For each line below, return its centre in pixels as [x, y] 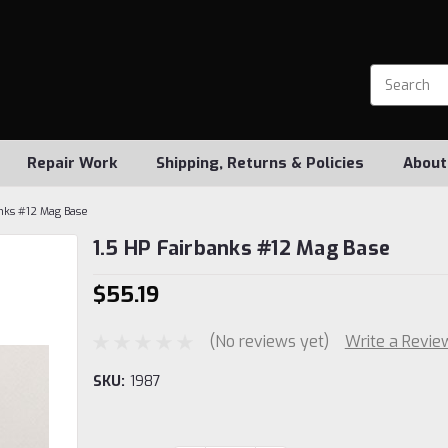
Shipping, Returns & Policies [260, 163]
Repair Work [72, 163]
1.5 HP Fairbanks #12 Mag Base [241, 248]
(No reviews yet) [268, 341]
